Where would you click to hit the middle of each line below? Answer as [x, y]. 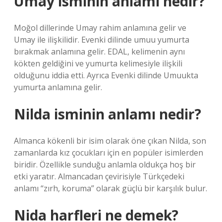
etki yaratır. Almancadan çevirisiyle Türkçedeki [99, 176]
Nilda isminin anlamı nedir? [108, 114]
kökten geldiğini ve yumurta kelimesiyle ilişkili [98, 63]
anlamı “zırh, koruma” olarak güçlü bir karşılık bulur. [111, 188]
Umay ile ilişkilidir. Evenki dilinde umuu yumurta [102, 40]
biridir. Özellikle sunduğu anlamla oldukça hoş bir [105, 165]
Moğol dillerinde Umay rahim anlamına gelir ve [100, 28]
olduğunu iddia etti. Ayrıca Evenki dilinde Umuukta [106, 75]
